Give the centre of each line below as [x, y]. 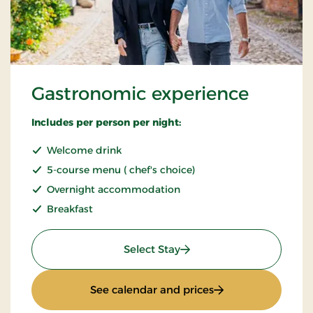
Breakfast [70, 209]
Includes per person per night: [106, 122]
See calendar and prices [152, 289]
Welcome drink [84, 150]
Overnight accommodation [114, 189]
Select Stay [152, 249]
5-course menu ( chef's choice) [121, 169]
